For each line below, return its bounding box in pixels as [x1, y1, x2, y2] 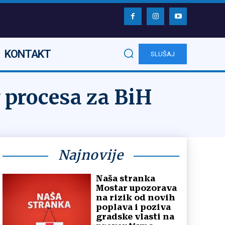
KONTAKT [5, 48, 51, 60]
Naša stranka [96, 173, 155, 183]
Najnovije [58, 146, 124, 163]
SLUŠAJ [151, 50, 175, 58]
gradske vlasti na [96, 211, 174, 221]
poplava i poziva [96, 202, 171, 212]
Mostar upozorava [96, 183, 177, 193]
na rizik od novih [96, 192, 175, 202]
